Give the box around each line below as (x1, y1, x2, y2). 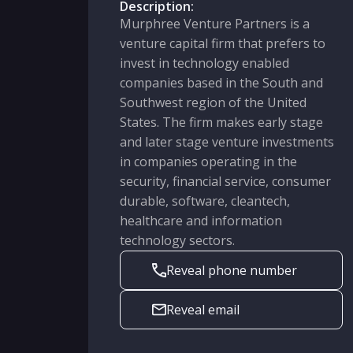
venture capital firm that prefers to (120, 35, 325, 52)
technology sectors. (120, 232, 235, 249)
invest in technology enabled (120, 54, 289, 72)
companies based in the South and (120, 74, 323, 91)
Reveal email (166, 301, 240, 318)
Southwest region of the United (120, 94, 307, 111)
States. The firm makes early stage (120, 113, 323, 131)
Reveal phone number (166, 262, 298, 279)
